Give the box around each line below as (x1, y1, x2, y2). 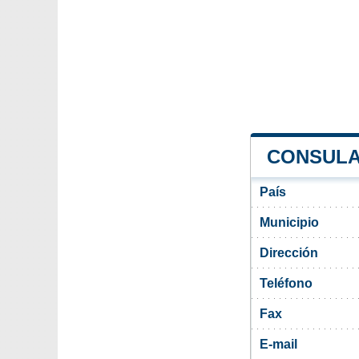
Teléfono (260, 276, 313, 290)
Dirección (260, 245, 318, 260)
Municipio (260, 215, 319, 229)
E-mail (260, 337, 297, 351)
